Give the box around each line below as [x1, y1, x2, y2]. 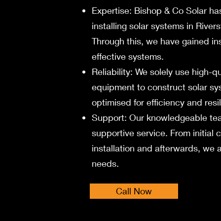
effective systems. [92, 51, 164, 62]
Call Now [116, 185, 152, 196]
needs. [92, 158, 119, 169]
